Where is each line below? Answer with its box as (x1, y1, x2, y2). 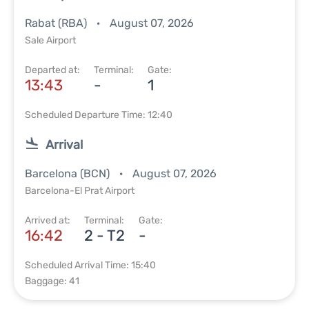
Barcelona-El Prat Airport (25, 185, 134, 197)
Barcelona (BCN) (25, 167, 112, 180)
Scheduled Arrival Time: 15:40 (25, 259, 156, 271)
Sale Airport (25, 34, 76, 46)
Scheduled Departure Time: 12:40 (25, 109, 172, 121)
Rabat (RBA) (25, 17, 90, 30)
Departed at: (25, 64, 80, 76)
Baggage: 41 (25, 275, 79, 287)
